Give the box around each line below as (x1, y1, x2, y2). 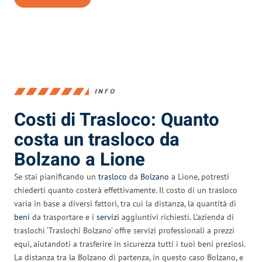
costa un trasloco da (14, 126, 180, 153)
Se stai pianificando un (14, 171, 98, 182)
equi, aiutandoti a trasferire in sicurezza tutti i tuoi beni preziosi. (14, 238, 246, 249)
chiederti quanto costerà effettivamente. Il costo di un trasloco (14, 184, 237, 195)
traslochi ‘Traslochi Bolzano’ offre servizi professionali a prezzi (14, 225, 235, 236)
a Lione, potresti (169, 171, 229, 182)
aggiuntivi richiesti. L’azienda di (119, 211, 234, 222)
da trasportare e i (30, 211, 96, 222)
